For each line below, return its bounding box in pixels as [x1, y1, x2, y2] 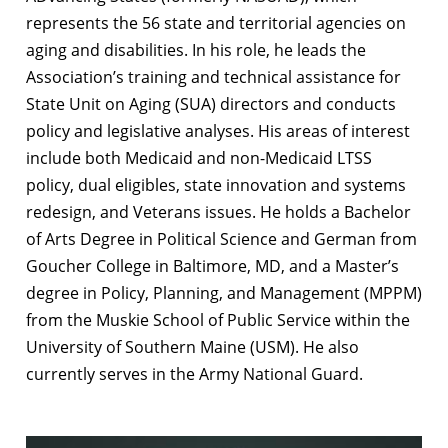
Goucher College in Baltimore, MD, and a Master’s [26, 254, 399, 277]
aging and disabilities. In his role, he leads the [26, 38, 366, 61]
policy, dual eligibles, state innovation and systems [26, 173, 406, 196]
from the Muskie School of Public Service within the [26, 308, 410, 331]
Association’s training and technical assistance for [26, 65, 401, 88]
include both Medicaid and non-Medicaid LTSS [26, 146, 372, 169]
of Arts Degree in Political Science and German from [26, 227, 417, 250]
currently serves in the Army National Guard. [26, 362, 363, 385]
